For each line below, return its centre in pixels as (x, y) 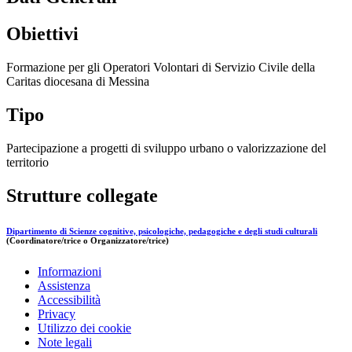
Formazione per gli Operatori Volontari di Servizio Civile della (161, 68)
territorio (27, 162)
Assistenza (64, 285)
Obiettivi (42, 34)
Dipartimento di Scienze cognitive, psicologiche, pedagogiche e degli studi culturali (162, 231)
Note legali (65, 342)
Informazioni (70, 271)
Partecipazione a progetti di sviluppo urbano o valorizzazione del (166, 148)
